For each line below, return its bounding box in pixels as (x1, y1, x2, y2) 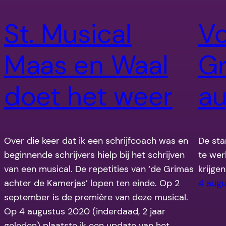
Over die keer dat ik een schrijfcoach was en (4, 135, 188, 147)
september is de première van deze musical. (4, 191, 188, 204)
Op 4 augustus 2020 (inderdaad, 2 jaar (4, 205, 165, 218)
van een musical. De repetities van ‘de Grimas (4, 163, 194, 176)
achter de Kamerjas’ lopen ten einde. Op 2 (4, 177, 180, 190)
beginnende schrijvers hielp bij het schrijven (4, 149, 185, 161)
